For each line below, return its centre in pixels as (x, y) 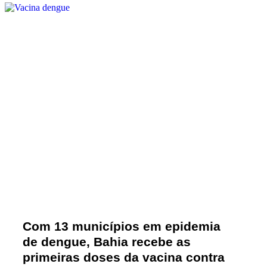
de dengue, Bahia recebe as (107, 242)
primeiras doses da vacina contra (124, 257)
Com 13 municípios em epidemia (122, 226)
